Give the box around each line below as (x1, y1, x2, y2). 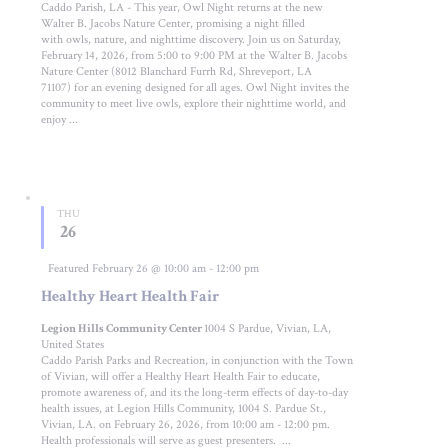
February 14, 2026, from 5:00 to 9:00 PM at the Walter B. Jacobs (41, 48, 348, 64)
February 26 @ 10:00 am (92, 260, 207, 276)
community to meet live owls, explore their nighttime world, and (41, 96, 347, 112)
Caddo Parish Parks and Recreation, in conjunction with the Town (41, 352, 354, 368)
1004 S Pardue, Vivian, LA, (204, 320, 332, 336)
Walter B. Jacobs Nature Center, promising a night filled (41, 16, 306, 32)
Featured (48, 260, 90, 276)
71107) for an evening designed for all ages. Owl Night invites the (41, 80, 350, 96)
